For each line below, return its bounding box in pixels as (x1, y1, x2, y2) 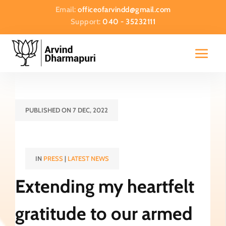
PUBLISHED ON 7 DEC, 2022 (25, 106, 108, 114)
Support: (70, 17, 103, 26)
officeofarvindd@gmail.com (78, 5, 171, 14)
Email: (55, 5, 78, 14)
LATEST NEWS (68, 154, 109, 162)
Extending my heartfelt (15, 175, 194, 197)
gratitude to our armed (15, 202, 193, 224)
